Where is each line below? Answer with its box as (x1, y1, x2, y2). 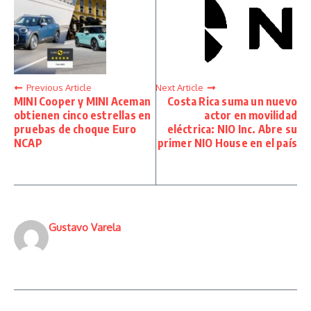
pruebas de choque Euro (14, 122, 137, 137)
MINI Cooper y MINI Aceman (14, 94, 151, 109)
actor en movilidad (204, 108, 297, 123)
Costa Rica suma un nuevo (167, 94, 297, 109)
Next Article (155, 82, 203, 94)
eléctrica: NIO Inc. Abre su (167, 122, 297, 137)
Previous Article (26, 82, 92, 94)
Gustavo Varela (49, 221, 121, 235)
